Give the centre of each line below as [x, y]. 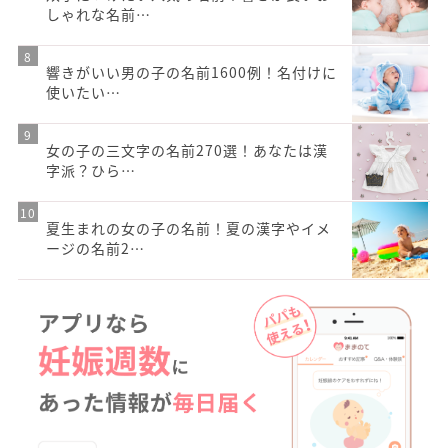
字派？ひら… [91, 170]
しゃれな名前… [98, 14]
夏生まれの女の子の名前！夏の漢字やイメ [188, 228]
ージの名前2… [95, 248]
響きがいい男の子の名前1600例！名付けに [191, 72]
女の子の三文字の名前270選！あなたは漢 [187, 150]
